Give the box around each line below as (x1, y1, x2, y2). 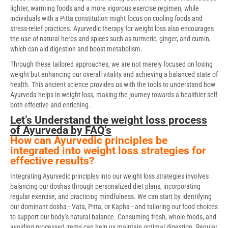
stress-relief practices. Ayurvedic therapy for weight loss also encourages (10, 24, 214, 33)
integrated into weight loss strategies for (10, 144, 206, 157)
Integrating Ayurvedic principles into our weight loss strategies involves (10, 172, 209, 180)
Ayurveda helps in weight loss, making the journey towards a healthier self (10, 90, 217, 99)
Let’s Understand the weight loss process (10, 113, 207, 126)
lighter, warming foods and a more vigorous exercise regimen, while (10, 4, 199, 12)
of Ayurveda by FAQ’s (10, 124, 111, 136)
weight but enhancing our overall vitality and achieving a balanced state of (10, 70, 218, 78)
